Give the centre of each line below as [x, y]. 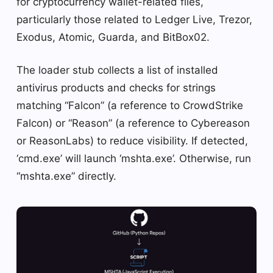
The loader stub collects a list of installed [117, 70]
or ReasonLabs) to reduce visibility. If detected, [132, 141]
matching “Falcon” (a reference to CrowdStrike [130, 106]
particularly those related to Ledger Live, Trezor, [134, 20]
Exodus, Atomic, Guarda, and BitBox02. [113, 37]
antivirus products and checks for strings [116, 88]
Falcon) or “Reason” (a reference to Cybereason [133, 123]
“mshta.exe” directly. [66, 176]
